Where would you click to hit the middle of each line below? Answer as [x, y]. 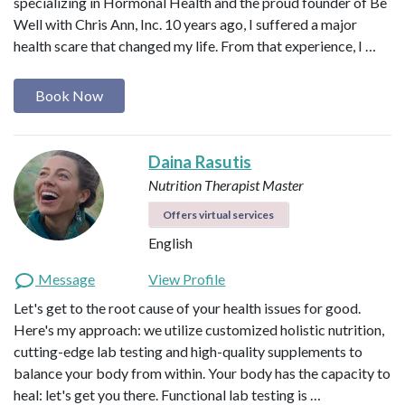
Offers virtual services [219, 215]
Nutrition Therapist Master [226, 185]
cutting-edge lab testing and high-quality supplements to [188, 352]
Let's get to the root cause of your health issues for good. [187, 308]
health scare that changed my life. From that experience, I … [195, 46]
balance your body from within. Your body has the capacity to [202, 373]
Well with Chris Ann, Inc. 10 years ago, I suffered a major [185, 24]
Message [65, 279]
